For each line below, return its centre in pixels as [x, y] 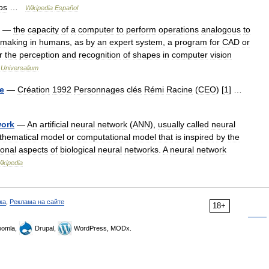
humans [54, 42]
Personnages [99, 89]
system [149, 42]
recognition [100, 55]
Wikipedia [39, 8]
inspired [199, 137]
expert [121, 42]
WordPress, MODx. [102, 228]
